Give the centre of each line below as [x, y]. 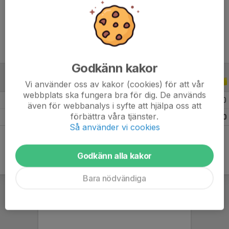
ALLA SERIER [30, 82]
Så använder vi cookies [114, 127]
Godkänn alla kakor [114, 156]
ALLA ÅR [83, 82]
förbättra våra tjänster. [114, 116]
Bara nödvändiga [114, 178]
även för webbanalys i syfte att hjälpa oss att [114, 106]
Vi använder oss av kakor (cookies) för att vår [114, 84]
